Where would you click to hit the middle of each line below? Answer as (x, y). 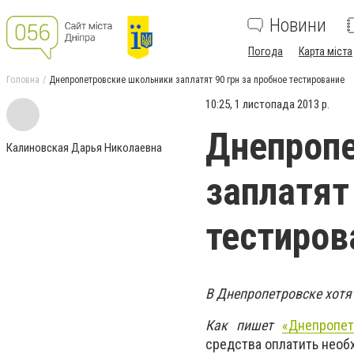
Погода (265, 51)
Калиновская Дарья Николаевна (84, 148)
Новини (298, 25)
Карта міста (326, 51)
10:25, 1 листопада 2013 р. (267, 104)
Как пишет (244, 326)
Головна (23, 80)
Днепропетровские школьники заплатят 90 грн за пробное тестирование (197, 80)
